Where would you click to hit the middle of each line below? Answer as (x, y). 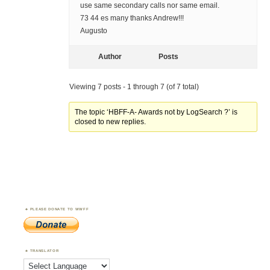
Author (110, 57)
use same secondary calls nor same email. (149, 6)
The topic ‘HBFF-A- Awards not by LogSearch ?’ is (156, 112)
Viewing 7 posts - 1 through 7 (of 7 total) (134, 87)
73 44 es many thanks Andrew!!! (132, 18)
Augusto (93, 31)
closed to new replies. (111, 122)
